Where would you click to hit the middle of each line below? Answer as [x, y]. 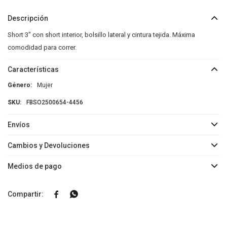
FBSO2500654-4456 [55, 102]
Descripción [28, 18]
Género [19, 85]
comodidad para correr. [42, 47]
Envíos [19, 125]
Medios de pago [35, 166]
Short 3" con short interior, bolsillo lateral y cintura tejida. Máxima [101, 35]
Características [33, 69]
